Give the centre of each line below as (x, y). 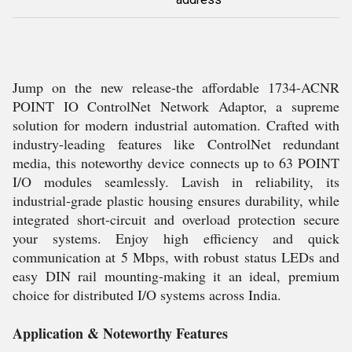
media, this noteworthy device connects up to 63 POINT (176, 163)
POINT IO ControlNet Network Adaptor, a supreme (176, 106)
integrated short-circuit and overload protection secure (176, 219)
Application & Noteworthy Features (120, 333)
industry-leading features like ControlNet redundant (176, 144)
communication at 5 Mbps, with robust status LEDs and (176, 257)
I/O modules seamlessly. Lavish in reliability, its (176, 181)
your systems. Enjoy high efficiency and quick (176, 238)
